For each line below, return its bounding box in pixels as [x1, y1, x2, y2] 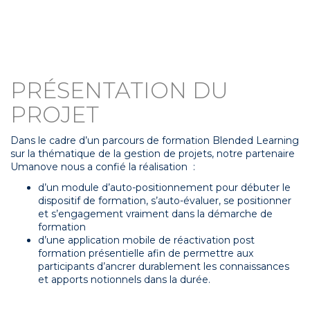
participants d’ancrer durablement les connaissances [38, 259, 289, 273]
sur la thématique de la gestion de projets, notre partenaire [10, 147, 295, 160]
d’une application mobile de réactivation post [38, 233, 255, 246]
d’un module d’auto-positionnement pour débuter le [38, 181, 291, 194]
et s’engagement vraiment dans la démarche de [38, 207, 273, 220]
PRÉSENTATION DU [10, 76, 228, 104]
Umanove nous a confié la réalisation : [10, 160, 195, 173]
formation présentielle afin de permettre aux [38, 246, 253, 259]
